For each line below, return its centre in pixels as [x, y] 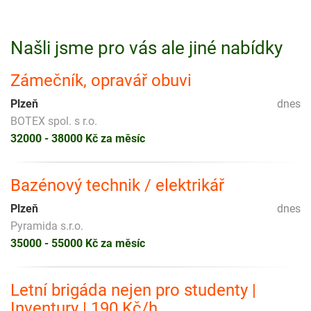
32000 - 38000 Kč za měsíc [78, 138]
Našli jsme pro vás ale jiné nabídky [146, 48]
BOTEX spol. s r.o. [54, 121]
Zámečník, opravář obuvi [101, 80]
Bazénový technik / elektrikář [117, 185]
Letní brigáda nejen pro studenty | [133, 290]
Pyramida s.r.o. [47, 226]
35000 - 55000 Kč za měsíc [78, 243]
